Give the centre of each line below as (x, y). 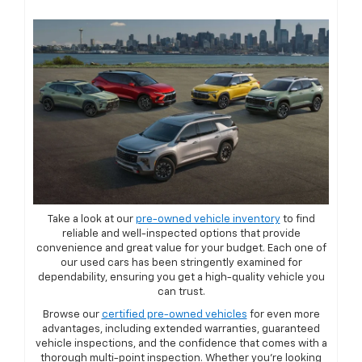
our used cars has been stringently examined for (181, 263)
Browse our (72, 314)
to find (297, 219)
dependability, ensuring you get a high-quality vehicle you (181, 277)
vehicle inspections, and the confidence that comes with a (181, 343)
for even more (283, 314)
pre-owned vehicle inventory (208, 219)
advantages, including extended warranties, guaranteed (181, 329)
